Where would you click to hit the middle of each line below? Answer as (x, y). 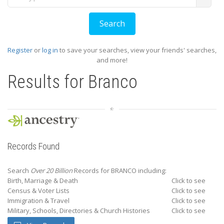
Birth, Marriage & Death (43, 180)
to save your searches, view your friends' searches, (137, 50)
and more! (112, 60)
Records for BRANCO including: (119, 170)
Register (20, 50)
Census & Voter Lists (38, 190)
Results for (48, 82)
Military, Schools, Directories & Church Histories (79, 210)
